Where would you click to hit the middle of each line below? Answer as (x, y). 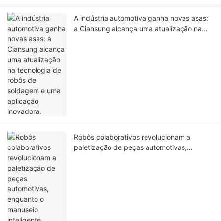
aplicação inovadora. (108, 49)
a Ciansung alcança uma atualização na (138, 29)
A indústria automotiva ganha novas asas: (141, 18)
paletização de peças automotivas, (130, 147)
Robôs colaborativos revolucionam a (132, 137)
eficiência (89, 168)
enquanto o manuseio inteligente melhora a (143, 158)
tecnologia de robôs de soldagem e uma (139, 39)
